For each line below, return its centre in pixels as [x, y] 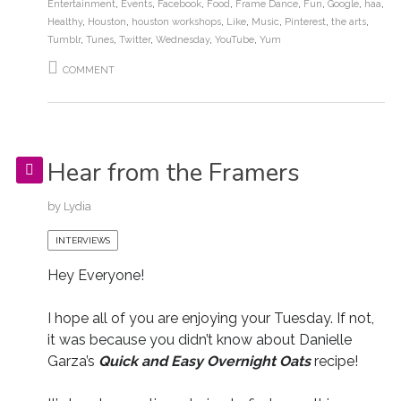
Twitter [134, 39]
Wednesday [182, 39]
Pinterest [305, 21]
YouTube [234, 39]
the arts [348, 21]
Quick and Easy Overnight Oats [204, 361]
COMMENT [88, 70]
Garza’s [71, 361]
